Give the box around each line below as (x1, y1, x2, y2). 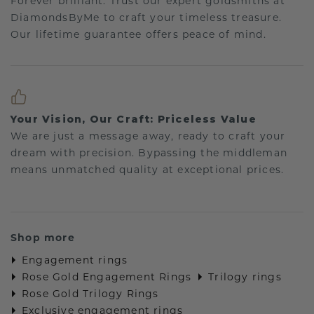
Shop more (11, 231, 75, 245)
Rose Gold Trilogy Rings (22, 287, 159, 301)
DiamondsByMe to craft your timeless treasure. (11, 11, 282, 25)
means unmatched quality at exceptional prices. (11, 163, 285, 177)
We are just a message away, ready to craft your (11, 130, 286, 143)
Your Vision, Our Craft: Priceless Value (11, 113, 257, 126)
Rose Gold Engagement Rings (22, 271, 192, 284)
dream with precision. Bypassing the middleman (11, 146, 288, 160)
